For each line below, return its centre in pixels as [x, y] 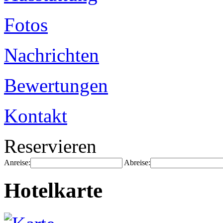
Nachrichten [52, 55]
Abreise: [137, 163]
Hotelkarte [53, 190]
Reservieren [50, 146]
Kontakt [36, 116]
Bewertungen [56, 85]
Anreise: [17, 163]
